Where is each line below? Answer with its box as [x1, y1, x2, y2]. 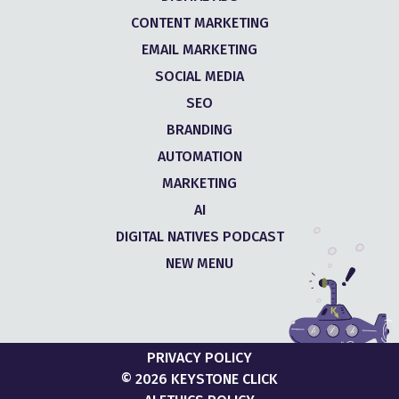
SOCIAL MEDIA [155, 68, 244, 85]
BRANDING [167, 121, 232, 138]
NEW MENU [166, 255, 233, 272]
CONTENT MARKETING [130, 14, 269, 31]
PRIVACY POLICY [147, 349, 252, 366]
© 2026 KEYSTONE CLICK [121, 370, 278, 387]
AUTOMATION [157, 148, 242, 165]
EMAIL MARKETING [142, 41, 257, 58]
